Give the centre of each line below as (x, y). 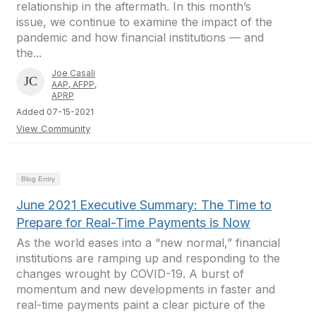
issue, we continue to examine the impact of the (144, 22)
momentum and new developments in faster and (146, 289)
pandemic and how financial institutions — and (140, 37)
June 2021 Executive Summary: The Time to (144, 205)
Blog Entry (38, 179)
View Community (53, 128)
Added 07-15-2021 (55, 112)
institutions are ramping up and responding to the (148, 258)
